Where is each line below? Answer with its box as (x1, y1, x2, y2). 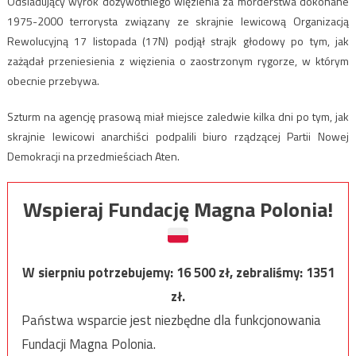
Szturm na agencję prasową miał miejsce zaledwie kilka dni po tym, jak (6, 108, 350, 126)
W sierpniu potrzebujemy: (21, 262, 176, 284)
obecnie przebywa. (6, 72, 99, 90)
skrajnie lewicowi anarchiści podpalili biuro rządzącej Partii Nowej (6, 128, 350, 145)
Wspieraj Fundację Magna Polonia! (23, 194, 333, 226)
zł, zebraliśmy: (218, 262, 306, 284)
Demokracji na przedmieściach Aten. (6, 148, 180, 165)
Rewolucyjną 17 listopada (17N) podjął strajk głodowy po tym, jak (6, 33, 350, 50)
